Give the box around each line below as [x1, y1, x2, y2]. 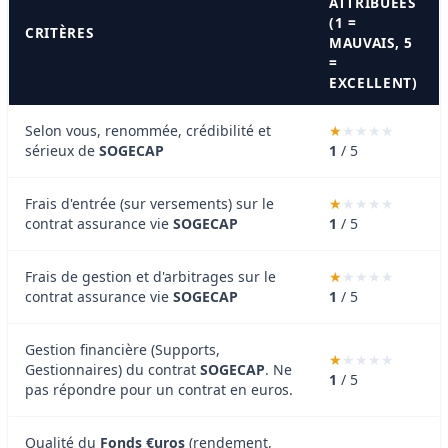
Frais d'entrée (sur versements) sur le [25, 193, 274, 213]
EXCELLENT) [329, 72, 418, 92]
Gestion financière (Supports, [25, 339, 220, 359]
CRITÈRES [25, 22, 94, 42]
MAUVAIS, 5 [329, 32, 413, 52]
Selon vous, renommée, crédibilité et [25, 120, 271, 140]
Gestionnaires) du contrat [25, 359, 200, 379]
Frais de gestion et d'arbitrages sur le [25, 266, 276, 286]
